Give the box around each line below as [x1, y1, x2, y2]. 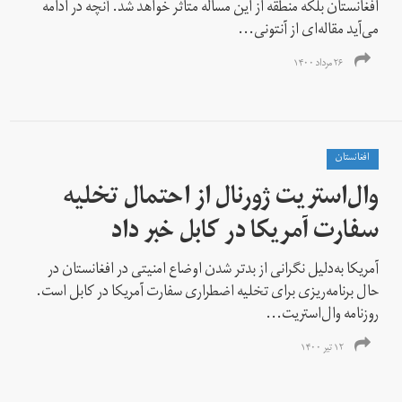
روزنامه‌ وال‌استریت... [266, 299, 380, 332]
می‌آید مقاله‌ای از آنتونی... [238, 14, 380, 48]
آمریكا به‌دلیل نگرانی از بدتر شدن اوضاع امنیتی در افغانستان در [48, 254, 380, 287]
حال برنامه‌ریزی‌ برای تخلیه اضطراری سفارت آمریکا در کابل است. [36, 276, 380, 310]
